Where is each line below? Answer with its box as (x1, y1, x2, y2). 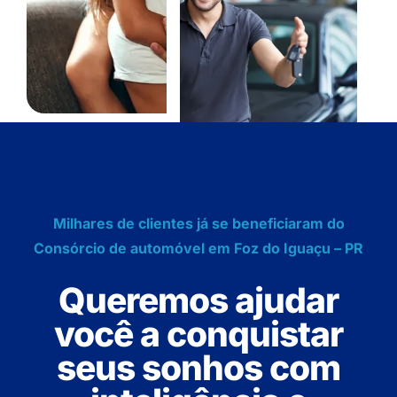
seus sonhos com (57, 346, 340, 389)
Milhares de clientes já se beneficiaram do (52, 214, 345, 233)
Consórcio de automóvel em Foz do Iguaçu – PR (34, 239, 363, 258)
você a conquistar (54, 313, 343, 355)
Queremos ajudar (58, 279, 339, 322)
